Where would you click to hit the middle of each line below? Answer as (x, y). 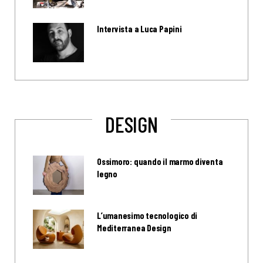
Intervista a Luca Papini (139, 29)
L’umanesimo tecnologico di (147, 215)
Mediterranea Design (134, 227)
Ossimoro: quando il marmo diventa (160, 161)
